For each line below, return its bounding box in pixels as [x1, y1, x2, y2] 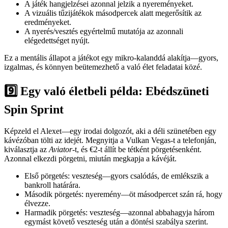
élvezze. [24, 198, 50, 208]
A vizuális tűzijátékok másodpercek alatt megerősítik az [24, 9, 202, 18]
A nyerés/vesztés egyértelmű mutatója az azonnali [24, 27, 183, 36]
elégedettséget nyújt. [24, 36, 90, 45]
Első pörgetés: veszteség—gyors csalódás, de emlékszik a [24, 171, 209, 180]
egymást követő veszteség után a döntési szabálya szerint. [24, 217, 208, 226]
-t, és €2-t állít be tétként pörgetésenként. [72, 145, 202, 154]
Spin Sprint [4, 103, 64, 117]
